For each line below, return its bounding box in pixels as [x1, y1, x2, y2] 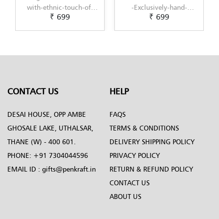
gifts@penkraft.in [42, 164, 96, 173]
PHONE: [7, 151, 33, 159]
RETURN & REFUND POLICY [109, 164, 193, 173]
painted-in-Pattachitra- [25, 13, 94, 22]
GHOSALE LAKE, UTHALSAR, [7, 123, 93, 132]
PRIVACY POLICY [109, 151, 160, 159]
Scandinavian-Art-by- [127, 13, 191, 22]
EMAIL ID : [7, 164, 42, 173]
